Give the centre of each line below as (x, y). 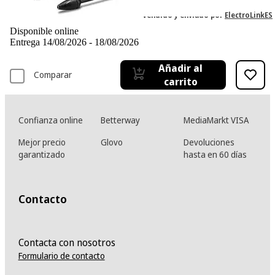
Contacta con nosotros (67, 242)
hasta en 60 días (215, 154)
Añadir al (180, 68)
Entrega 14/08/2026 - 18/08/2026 (74, 42)
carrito (180, 82)
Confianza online (50, 120)
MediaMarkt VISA (216, 120)
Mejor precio (42, 142)
